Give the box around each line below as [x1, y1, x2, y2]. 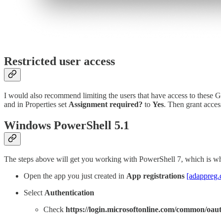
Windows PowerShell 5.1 [4, 118, 129, 132]
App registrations [126, 172, 184, 181]
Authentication [44, 188, 94, 197]
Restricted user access [4, 54, 115, 68]
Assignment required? [69, 100, 143, 109]
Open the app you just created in [24, 172, 126, 181]
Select [24, 188, 44, 197]
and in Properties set [4, 100, 69, 109]
